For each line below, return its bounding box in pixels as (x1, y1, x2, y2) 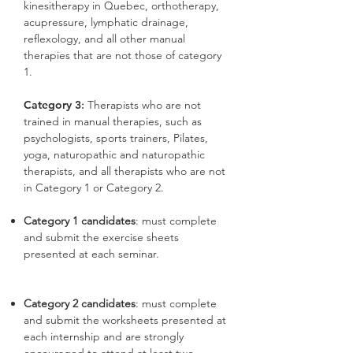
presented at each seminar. (24, 247, 159, 261)
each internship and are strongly (24, 329, 184, 344)
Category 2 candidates (24, 296, 136, 310)
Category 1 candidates (24, 214, 136, 228)
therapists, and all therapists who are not (24, 164, 225, 178)
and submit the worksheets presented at (24, 313, 226, 327)
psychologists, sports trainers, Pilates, (24, 131, 208, 145)
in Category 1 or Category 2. (24, 180, 164, 195)
